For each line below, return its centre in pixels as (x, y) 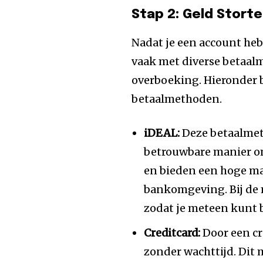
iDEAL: (162, 133)
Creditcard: (172, 233)
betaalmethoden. (177, 99)
